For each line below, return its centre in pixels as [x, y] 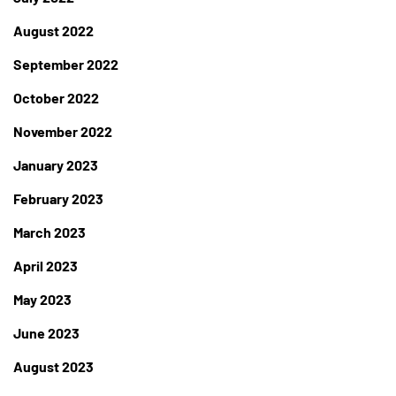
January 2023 [56, 165]
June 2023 [46, 333]
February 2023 [58, 199]
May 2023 [42, 300]
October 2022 [56, 98]
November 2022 [63, 132]
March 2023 [49, 232]
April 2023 [46, 266]
